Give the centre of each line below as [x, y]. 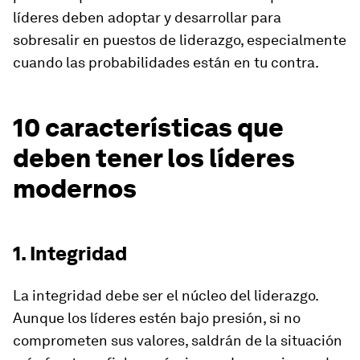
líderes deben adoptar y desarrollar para [147, 17]
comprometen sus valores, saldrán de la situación [178, 340]
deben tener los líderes [154, 158]
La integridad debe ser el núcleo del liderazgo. [166, 295]
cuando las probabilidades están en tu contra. [166, 62]
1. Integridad [70, 254]
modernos [75, 188]
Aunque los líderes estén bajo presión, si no [157, 318]
